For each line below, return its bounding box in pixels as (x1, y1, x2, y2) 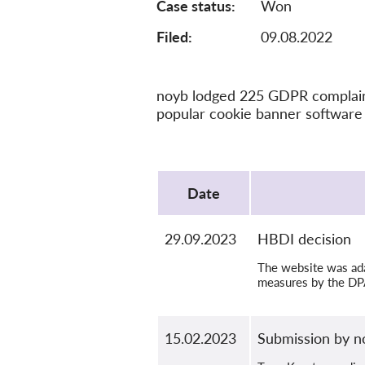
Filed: (156, 28, 192, 46)
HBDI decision (257, 230, 351, 248)
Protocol (156, 156, 212, 174)
